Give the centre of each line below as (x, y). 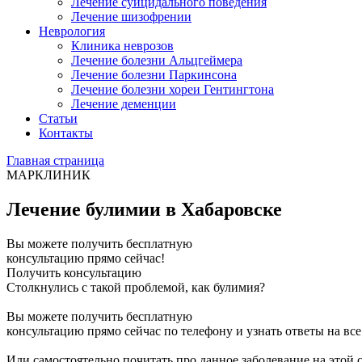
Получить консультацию (74, 272)
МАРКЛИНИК (48, 175)
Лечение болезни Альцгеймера (157, 60)
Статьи (58, 118)
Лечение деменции (124, 104)
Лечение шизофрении (131, 17)
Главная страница (55, 160)
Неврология (72, 31)
